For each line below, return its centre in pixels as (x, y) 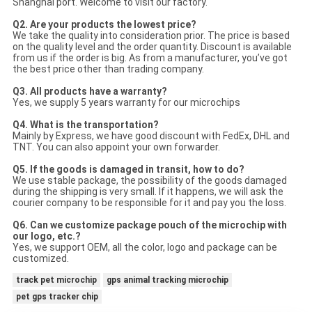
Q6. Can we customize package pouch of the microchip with (149, 225)
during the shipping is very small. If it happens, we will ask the (148, 191)
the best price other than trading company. (108, 69)
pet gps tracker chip (57, 296)
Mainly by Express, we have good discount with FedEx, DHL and (151, 135)
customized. (40, 258)
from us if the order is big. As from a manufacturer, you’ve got (150, 57)
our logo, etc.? (46, 236)
